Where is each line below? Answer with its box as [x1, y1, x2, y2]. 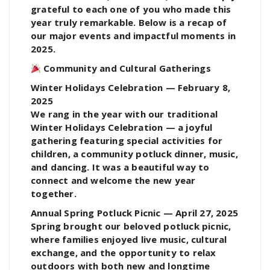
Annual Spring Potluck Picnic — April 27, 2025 [31, 207, 238, 219]
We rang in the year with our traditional [31, 108, 218, 121]
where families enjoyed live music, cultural [31, 233, 227, 246]
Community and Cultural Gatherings [41, 62, 211, 75]
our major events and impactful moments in [31, 30, 236, 42]
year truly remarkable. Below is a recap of [31, 16, 227, 29]
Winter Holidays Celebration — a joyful [31, 121, 213, 134]
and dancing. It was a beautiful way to [31, 161, 210, 174]
